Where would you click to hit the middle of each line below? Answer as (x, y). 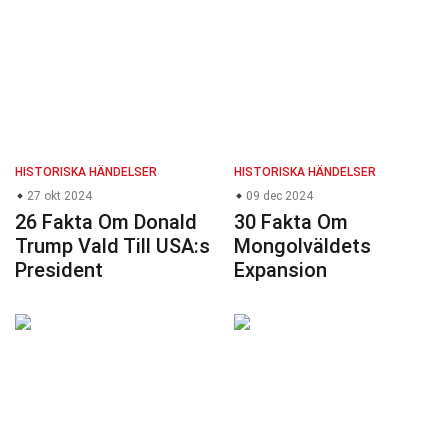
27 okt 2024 (58, 196)
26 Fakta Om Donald (106, 222)
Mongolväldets (302, 246)
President (59, 270)
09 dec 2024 (278, 196)
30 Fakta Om (291, 222)
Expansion (280, 270)
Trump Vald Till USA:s (112, 246)
